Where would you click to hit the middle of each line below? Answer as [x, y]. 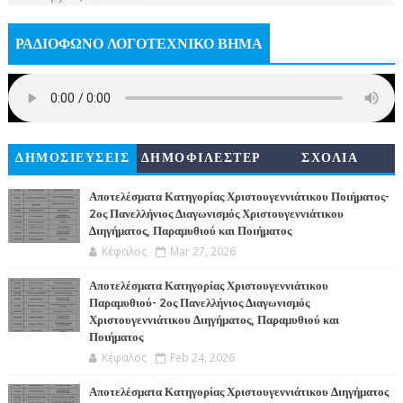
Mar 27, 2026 [202, 251]
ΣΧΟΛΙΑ [330, 158]
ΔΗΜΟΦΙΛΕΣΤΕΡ [201, 158]
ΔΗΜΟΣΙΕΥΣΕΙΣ [73, 158]
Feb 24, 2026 [202, 358]
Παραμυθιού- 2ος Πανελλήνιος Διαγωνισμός [199, 303]
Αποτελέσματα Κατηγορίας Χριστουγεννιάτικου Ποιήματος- [239, 197]
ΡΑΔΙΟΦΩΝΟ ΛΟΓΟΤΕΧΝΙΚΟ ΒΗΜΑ [139, 44]
